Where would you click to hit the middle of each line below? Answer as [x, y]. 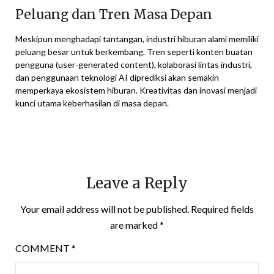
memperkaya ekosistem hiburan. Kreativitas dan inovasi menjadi [136, 90]
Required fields [222, 209]
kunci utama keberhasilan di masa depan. [92, 103]
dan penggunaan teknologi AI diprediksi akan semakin [117, 77]
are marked [135, 224]
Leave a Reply [137, 183]
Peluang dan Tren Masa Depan [114, 14]
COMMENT [43, 248]
